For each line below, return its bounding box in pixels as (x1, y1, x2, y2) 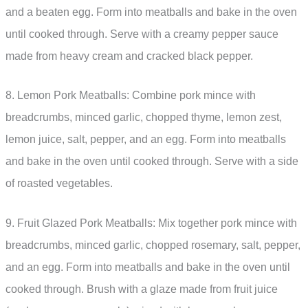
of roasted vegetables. (5, 177, 113, 190)
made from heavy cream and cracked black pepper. (5, 49, 253, 62)
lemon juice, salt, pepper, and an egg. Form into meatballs (5, 133, 286, 146)
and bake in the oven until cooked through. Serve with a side (5, 155, 298, 168)
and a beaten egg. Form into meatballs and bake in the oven (5, 5, 297, 18)
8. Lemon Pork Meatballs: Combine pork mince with (5, 89, 256, 102)
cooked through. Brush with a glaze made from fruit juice (5, 283, 278, 295)
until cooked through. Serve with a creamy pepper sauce (5, 27, 278, 40)
